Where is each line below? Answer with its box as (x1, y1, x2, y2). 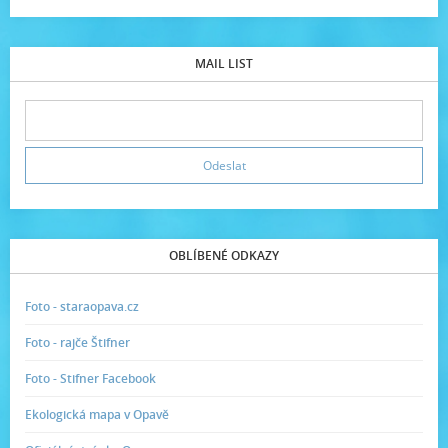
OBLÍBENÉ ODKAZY (169, 247, 279, 265)
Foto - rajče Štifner (25, 334, 130, 352)
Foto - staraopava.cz (25, 298, 139, 316)
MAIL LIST (195, 55, 253, 73)
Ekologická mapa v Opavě (25, 406, 169, 424)
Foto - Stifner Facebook (25, 370, 156, 388)
